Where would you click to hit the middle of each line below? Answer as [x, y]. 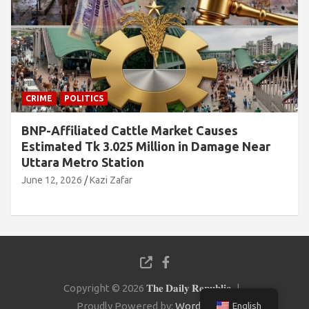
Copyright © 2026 [105, 288]
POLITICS [84, 98]
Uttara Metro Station [83, 162]
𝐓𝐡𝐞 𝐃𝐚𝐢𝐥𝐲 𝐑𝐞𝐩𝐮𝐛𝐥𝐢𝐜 [189, 288]
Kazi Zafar [111, 180]
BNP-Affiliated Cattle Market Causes [130, 130]
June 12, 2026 [52, 180]
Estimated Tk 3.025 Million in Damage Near [146, 146]
